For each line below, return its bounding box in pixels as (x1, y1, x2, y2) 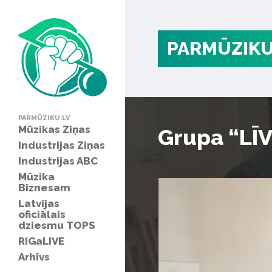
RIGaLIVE (18, 234, 64, 247)
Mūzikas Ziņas (18, 123, 90, 135)
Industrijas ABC (18, 154, 98, 167)
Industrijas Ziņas (18, 138, 105, 151)
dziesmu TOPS (18, 219, 95, 231)
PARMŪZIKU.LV (18, 114, 70, 122)
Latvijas (18, 197, 59, 209)
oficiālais (18, 208, 66, 220)
